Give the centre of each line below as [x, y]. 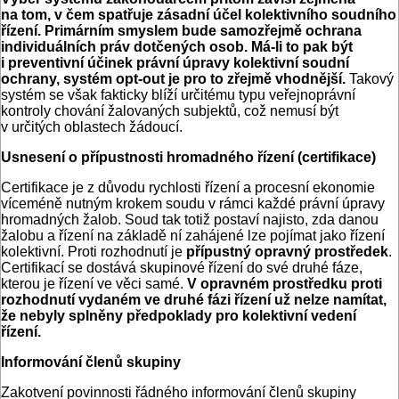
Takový [371, 79]
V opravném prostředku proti [285, 284]
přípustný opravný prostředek [287, 252]
